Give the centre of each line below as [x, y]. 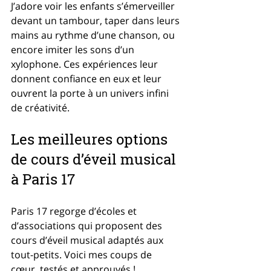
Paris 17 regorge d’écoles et [75, 211]
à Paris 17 [43, 179]
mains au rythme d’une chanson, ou [94, 35]
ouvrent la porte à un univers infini [91, 93]
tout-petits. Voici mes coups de [83, 255]
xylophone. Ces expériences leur [86, 64]
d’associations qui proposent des [88, 226]
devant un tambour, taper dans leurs [96, 21]
